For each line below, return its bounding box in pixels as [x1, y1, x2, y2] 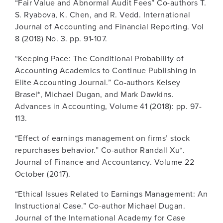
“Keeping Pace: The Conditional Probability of [14, 53, 184, 65]
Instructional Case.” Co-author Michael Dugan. [14, 200, 186, 212]
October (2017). [14, 168, 71, 180]
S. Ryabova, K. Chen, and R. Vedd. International [14, 9, 191, 21]
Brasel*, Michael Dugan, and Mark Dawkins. [14, 89, 174, 101]
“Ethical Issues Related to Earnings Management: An [14, 188, 208, 200]
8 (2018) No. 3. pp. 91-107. [14, 33, 108, 45]
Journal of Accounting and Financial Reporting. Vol [14, 21, 204, 33]
